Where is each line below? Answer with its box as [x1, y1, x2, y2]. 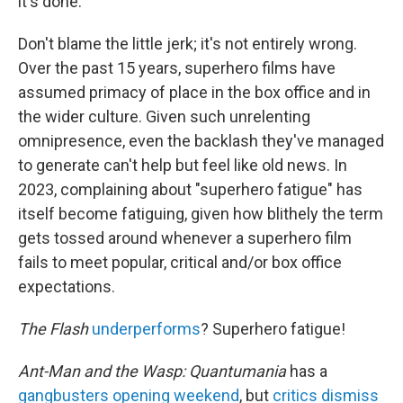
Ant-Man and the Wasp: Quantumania [18, 362, 286, 381]
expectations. [18, 277, 115, 297]
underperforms [92, 319, 201, 339]
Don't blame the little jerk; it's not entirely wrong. [18, 34, 357, 54]
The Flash [18, 319, 88, 339]
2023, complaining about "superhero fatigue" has [18, 180, 363, 200]
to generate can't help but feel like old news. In [18, 156, 347, 175]
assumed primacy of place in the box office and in [18, 83, 371, 103]
